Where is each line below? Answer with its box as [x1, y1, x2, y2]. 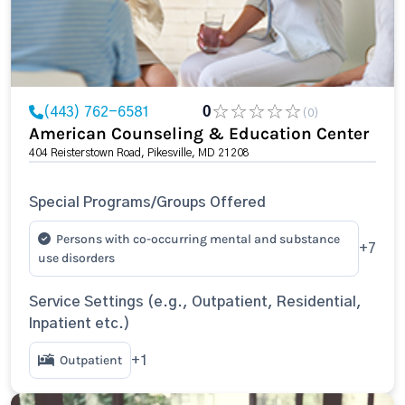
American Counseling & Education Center [29, 124, 369, 144]
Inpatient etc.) [29, 316, 130, 331]
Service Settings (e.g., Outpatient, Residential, [29, 295, 362, 309]
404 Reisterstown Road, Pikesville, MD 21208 [29, 147, 250, 158]
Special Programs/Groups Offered [29, 195, 266, 210]
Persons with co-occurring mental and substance [56, 231, 340, 247]
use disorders [38, 250, 115, 266]
